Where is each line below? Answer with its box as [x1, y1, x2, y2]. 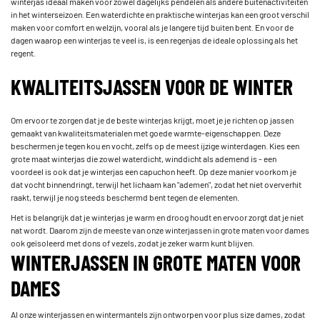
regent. [11, 46, 36, 59]
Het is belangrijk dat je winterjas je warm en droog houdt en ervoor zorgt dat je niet [11, 211, 304, 223]
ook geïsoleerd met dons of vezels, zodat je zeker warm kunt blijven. [11, 236, 254, 249]
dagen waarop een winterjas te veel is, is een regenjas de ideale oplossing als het [11, 34, 298, 46]
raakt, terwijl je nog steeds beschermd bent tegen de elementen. [11, 191, 239, 203]
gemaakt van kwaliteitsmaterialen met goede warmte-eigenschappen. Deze [11, 126, 281, 139]
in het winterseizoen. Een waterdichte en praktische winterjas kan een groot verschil [11, 8, 309, 20]
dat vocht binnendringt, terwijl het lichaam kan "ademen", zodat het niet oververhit [11, 178, 301, 190]
